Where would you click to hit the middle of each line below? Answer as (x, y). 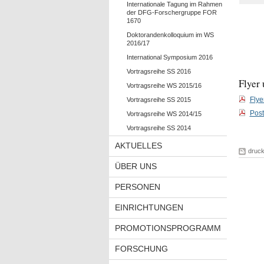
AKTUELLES (138, 146)
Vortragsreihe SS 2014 (159, 128)
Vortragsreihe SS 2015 (159, 100)
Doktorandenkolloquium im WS (170, 35)
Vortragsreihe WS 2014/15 (164, 114)
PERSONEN (137, 187)
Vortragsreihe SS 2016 (159, 71)
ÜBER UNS (136, 166)
